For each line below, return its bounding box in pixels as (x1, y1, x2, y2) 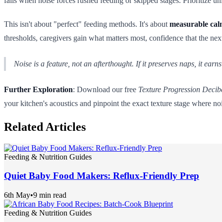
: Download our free (73, 85, 138, 94)
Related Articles (4, 120, 86, 133)
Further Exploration (4, 85, 73, 94)
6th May (4, 191, 30, 200)
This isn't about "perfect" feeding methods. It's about (4, 19, 169, 28)
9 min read (33, 191, 66, 200)
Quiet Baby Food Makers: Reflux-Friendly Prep (4, 170, 199, 181)
